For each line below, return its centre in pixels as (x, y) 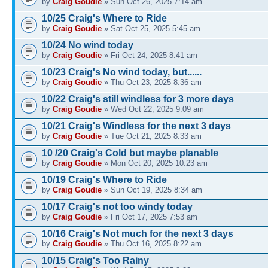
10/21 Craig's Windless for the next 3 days (136, 126)
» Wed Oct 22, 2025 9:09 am (153, 109)
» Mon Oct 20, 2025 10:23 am (155, 163)
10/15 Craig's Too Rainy (95, 260)
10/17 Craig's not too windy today (117, 206)
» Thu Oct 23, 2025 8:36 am (152, 82)
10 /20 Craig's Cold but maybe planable (130, 153)
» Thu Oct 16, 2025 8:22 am (152, 243)
